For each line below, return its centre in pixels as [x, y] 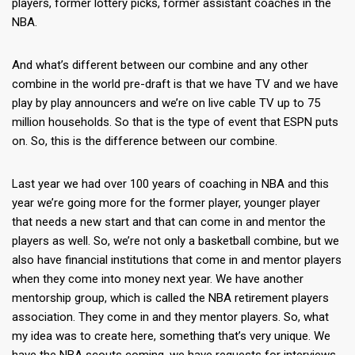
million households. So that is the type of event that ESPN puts [175, 122]
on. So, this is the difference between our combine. [145, 141]
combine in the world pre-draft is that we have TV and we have [175, 84]
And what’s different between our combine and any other [160, 65]
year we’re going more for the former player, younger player [166, 203]
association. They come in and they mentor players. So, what [170, 317]
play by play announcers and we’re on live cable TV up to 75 [166, 103]
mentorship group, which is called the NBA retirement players [170, 298]
